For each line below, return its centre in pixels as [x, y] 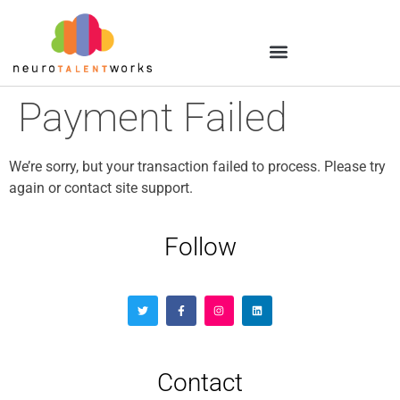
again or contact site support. [101, 188]
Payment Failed [153, 118]
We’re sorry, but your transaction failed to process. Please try [197, 167]
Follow [200, 247]
